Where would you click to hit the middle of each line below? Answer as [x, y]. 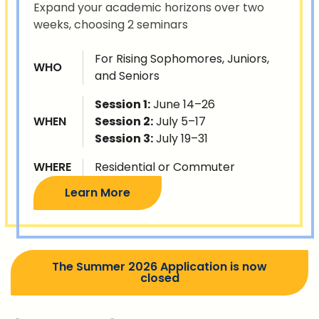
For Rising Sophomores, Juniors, [182, 59]
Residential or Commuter [165, 167]
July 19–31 [181, 139]
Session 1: [122, 105]
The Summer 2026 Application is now [159, 267]
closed [159, 278]
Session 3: [124, 139]
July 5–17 [179, 122]
